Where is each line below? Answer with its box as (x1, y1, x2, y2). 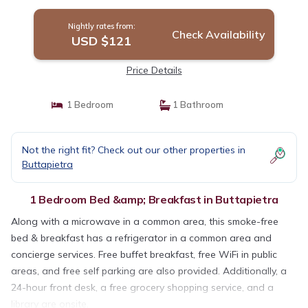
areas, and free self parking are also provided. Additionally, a (11, 265, 287, 278)
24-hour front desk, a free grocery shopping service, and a (11, 281, 274, 294)
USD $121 (71, 33, 132, 49)
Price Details (126, 64, 182, 77)
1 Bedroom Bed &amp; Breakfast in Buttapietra (30, 192, 278, 207)
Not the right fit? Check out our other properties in (22, 144, 245, 157)
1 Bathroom (170, 99, 223, 111)
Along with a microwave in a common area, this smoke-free (11, 215, 278, 228)
